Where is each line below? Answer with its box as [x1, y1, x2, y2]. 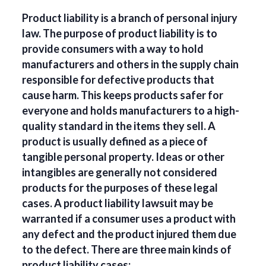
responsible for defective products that [22, 73, 215, 87]
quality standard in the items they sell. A [22, 119, 216, 133]
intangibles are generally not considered [22, 166, 218, 179]
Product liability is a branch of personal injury [22, 11, 238, 25]
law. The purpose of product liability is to [22, 27, 218, 40]
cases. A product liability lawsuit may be [22, 197, 214, 210]
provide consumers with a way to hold [22, 42, 204, 56]
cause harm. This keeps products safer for [22, 88, 224, 102]
